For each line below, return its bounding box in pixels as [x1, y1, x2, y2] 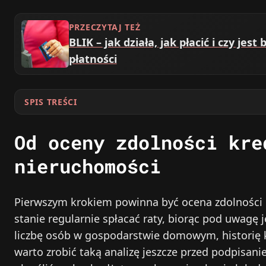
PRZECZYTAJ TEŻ [68, 21, 141, 33]
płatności [68, 52, 117, 66]
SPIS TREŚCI [24, 96, 77, 107]
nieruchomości [14, 153, 161, 179]
